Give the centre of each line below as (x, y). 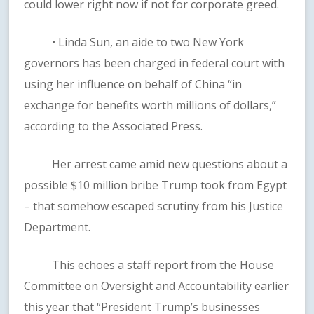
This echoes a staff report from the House (149, 265)
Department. (57, 227)
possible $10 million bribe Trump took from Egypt (156, 185)
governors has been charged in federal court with (155, 63)
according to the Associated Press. (114, 127)
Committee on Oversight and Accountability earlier (157, 286)
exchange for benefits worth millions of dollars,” (150, 105)
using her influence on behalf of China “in (133, 84)
